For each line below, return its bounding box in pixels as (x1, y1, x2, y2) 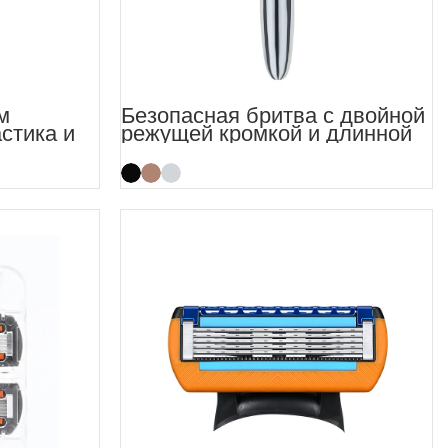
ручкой (120, 135, 189, 167)
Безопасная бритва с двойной (120, 99, 425, 131)
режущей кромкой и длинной (120, 117, 412, 149)
